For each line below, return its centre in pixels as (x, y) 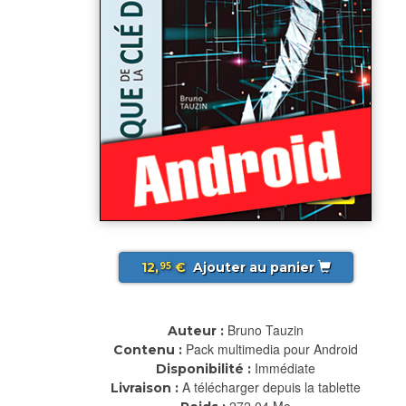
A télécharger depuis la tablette (271, 387)
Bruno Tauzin (266, 329)
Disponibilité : (203, 368)
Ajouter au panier (253, 267)
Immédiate (285, 367)
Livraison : (145, 387)
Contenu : (148, 349)
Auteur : (196, 330)
